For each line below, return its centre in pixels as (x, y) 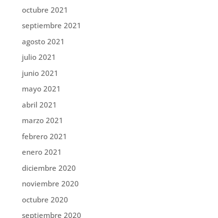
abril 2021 (39, 104)
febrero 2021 (44, 136)
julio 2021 (39, 57)
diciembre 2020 (49, 168)
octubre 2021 (45, 9)
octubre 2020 (45, 199)
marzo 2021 (42, 120)
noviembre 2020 (50, 184)
